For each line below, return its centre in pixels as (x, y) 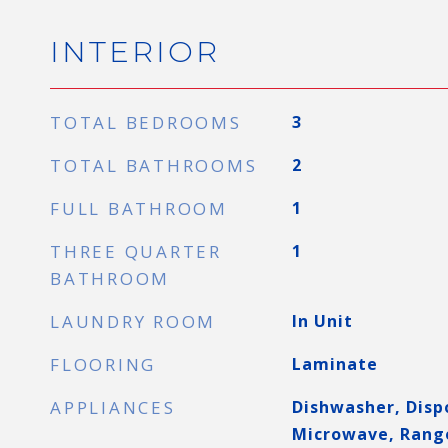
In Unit (322, 321)
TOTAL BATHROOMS (154, 165)
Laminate (334, 364)
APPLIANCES (113, 407)
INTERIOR (135, 51)
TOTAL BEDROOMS (146, 122)
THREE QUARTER (136, 251)
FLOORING (103, 364)
